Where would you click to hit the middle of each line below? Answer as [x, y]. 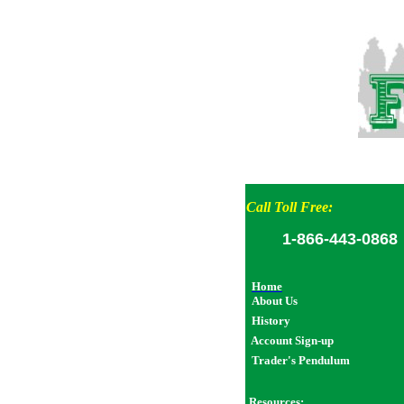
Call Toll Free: [289, 207]
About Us [275, 301]
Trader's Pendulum [301, 360]
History [271, 321]
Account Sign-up [292, 340]
